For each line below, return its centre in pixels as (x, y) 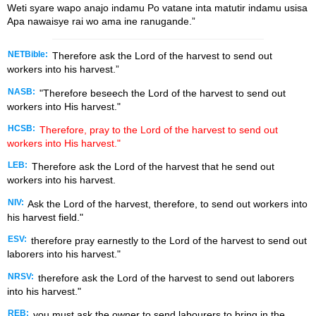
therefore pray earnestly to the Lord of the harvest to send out (168, 241)
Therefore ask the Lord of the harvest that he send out (152, 167)
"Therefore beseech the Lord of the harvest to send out (161, 93)
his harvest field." (45, 217)
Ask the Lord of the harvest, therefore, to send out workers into (166, 203)
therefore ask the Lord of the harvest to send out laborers (165, 278)
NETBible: (28, 55)
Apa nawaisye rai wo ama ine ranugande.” (101, 22)
